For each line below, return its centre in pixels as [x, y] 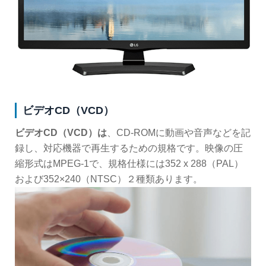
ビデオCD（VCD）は [61, 133]
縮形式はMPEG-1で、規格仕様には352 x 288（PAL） [129, 164]
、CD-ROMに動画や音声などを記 [179, 133]
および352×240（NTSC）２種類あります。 [109, 179]
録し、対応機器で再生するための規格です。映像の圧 [129, 148]
